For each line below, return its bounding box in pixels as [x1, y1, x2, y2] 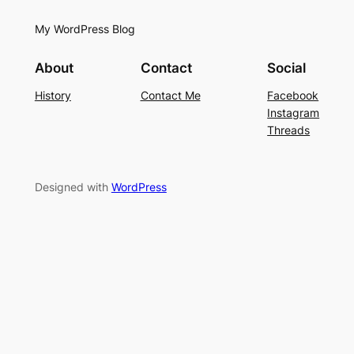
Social [267, 60, 307, 77]
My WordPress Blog [34, 21, 135, 36]
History [34, 88, 71, 103]
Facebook [267, 88, 319, 103]
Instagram [267, 106, 320, 120]
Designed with [34, 180, 111, 194]
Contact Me [140, 88, 201, 103]
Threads [267, 123, 311, 137]
